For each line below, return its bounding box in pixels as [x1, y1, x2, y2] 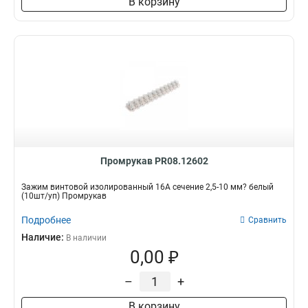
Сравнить [248, 215, 287, 225]
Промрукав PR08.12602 [100, 155, 208, 166]
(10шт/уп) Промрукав [21, 191, 107, 201]
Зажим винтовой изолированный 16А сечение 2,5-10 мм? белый [21, 182, 274, 192]
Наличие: [21, 232, 66, 243]
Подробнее [21, 214, 71, 225]
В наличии [66, 233, 107, 243]
